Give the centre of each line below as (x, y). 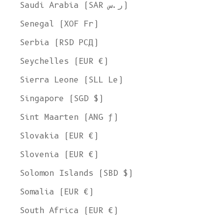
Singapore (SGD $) (61, 98)
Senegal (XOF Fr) (59, 24)
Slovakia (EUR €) (59, 136)
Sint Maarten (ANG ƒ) (69, 117)
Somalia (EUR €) (56, 192)
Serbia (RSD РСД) (59, 42)
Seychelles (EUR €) (64, 61)
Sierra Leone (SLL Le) (71, 80)
